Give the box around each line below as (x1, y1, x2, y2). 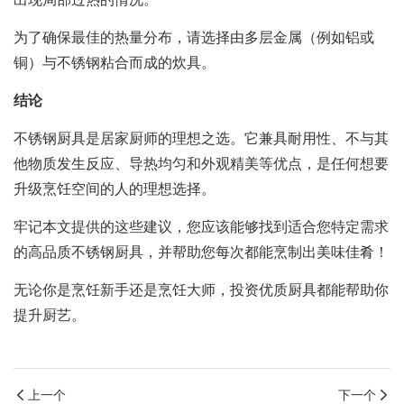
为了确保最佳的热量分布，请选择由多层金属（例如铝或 (14, 27, 374, 50)
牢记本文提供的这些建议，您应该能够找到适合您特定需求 (14, 216, 389, 239)
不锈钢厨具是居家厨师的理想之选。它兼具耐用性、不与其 (14, 128, 389, 151)
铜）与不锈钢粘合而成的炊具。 (14, 52, 216, 75)
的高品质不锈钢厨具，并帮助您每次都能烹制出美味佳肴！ (14, 242, 389, 264)
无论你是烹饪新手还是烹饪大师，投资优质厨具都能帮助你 (14, 280, 389, 302)
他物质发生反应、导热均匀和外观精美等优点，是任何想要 (14, 153, 389, 176)
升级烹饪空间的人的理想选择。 (14, 179, 216, 201)
